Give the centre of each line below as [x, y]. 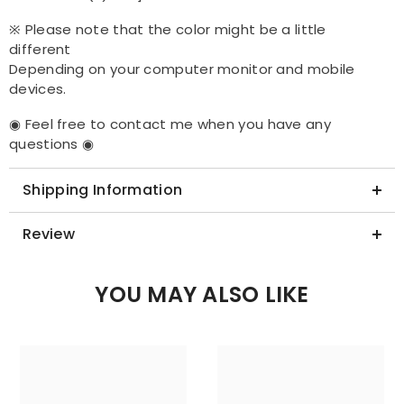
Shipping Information [103, 190]
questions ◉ [52, 144]
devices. [38, 89]
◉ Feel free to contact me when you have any [170, 124]
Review [49, 234]
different [42, 49]
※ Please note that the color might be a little [168, 29]
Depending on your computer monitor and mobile [182, 69]
